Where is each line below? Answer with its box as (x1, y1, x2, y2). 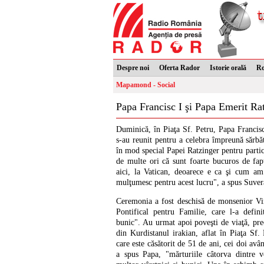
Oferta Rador (159, 64, 200, 72)
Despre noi (117, 64, 149, 72)
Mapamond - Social (116, 81, 175, 89)
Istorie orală (210, 64, 246, 72)
